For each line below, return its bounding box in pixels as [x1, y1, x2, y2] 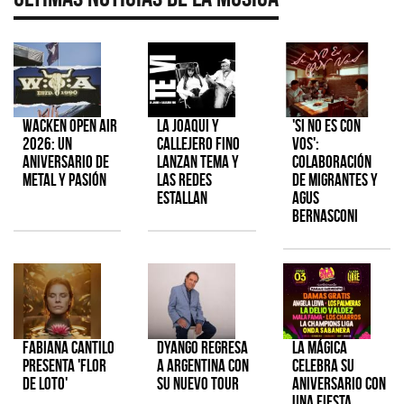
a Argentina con [157, 355, 250, 375]
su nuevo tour [157, 373, 240, 393]
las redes [157, 170, 213, 190]
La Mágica [291, 337, 347, 357]
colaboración [291, 152, 372, 172]
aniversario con [291, 373, 386, 393]
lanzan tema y [157, 152, 240, 172]
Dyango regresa [157, 337, 249, 357]
